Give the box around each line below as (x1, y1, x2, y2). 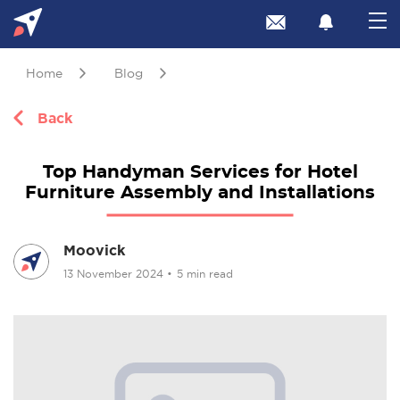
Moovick (63, 242, 125, 258)
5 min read (177, 268, 233, 280)
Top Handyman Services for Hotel (42, 163, 358, 181)
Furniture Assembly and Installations (25, 184, 375, 202)
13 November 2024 (63, 268, 167, 280)
